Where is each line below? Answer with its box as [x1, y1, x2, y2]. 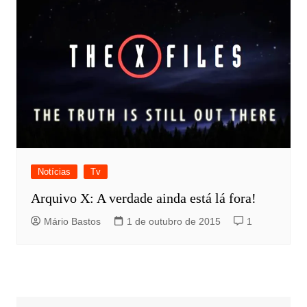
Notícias [37, 167, 71, 177]
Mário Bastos [43, 216, 101, 228]
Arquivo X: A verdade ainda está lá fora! [30, 191, 256, 206]
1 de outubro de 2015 [126, 216, 221, 228]
